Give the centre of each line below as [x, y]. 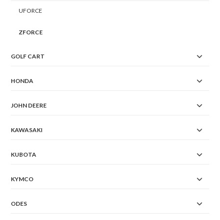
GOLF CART [28, 56]
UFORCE [31, 11]
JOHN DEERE [29, 106]
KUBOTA [24, 155]
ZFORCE [31, 32]
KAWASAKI [27, 130]
